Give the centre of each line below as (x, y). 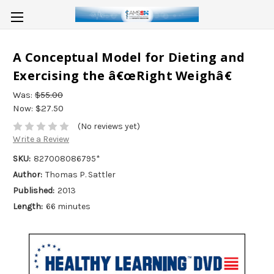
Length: (28, 207)
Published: (34, 191)
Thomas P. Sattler (80, 175)
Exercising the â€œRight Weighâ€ (122, 76)
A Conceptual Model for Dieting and (129, 57)
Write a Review (41, 139)
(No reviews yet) (109, 127)
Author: (28, 175)
